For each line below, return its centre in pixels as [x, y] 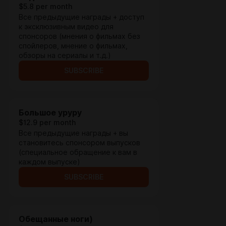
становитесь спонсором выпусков [79, 143]
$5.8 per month [45, 7]
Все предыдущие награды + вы [73, 133]
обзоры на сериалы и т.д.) [65, 55]
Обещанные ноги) [56, 219]
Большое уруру [50, 113]
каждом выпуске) [49, 162]
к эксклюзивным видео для [66, 27]
